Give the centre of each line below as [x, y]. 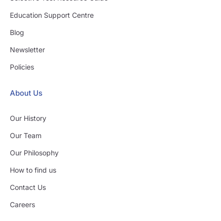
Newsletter [27, 50]
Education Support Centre [52, 15]
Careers [22, 205]
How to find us [33, 170]
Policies [22, 67]
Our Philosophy [34, 153]
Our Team [25, 136]
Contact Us [28, 187]
